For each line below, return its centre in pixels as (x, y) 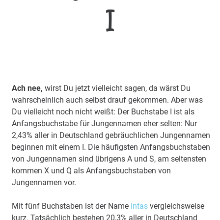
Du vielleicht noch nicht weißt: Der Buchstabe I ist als (103, 111)
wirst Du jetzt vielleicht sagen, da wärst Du (117, 88)
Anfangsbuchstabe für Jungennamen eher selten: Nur (104, 123)
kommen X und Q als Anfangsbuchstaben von (91, 170)
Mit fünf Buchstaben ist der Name (71, 206)
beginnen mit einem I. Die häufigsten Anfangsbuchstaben (111, 147)
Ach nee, (27, 88)
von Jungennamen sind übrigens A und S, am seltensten (109, 159)
